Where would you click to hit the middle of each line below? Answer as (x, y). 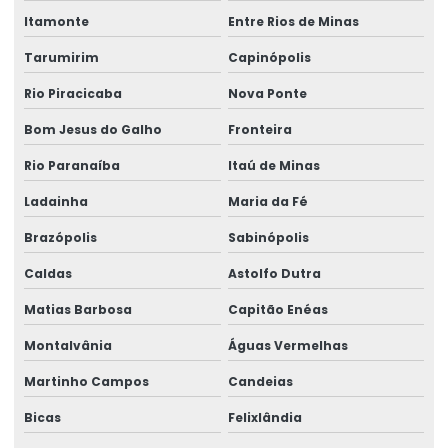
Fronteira (259, 129)
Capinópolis (269, 57)
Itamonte (56, 21)
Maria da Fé (267, 201)
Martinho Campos (86, 381)
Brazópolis (60, 237)
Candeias (260, 381)
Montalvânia (68, 345)
